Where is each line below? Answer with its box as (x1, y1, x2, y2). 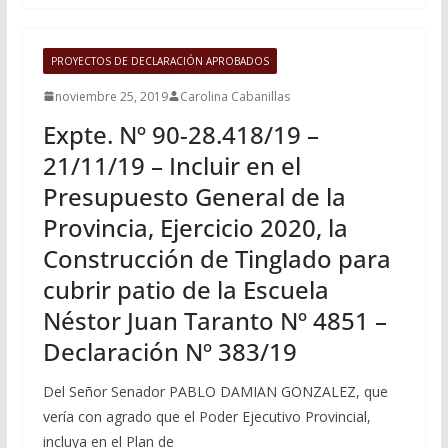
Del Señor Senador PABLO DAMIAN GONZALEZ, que (42, 381, 388, 401)
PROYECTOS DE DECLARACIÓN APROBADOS (50, 53, 269, 68)
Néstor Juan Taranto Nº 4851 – (42, 303, 387, 337)
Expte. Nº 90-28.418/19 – (42, 117, 319, 151)
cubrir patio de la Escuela (42, 272, 329, 306)
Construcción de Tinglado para (42, 241, 391, 275)
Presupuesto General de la (42, 179, 346, 213)
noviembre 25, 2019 (54, 87, 168, 105)
